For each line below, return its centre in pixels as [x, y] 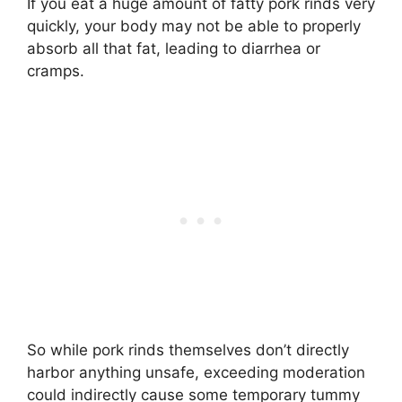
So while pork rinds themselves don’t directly [188, 350]
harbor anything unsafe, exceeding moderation [196, 372]
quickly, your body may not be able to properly [194, 26]
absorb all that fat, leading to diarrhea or [174, 49]
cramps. [56, 71]
